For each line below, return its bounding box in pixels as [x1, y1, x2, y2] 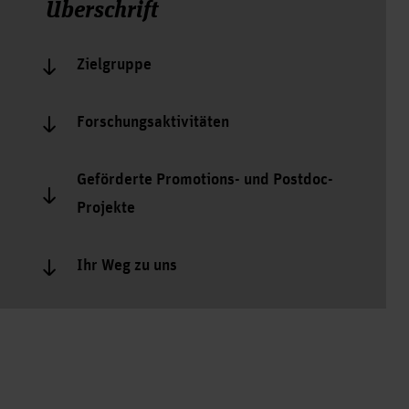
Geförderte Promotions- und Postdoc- [76, 171, 333, 189]
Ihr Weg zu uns [76, 257, 177, 275]
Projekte [76, 199, 135, 217]
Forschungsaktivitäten [76, 113, 229, 131]
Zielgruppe [76, 56, 152, 74]
